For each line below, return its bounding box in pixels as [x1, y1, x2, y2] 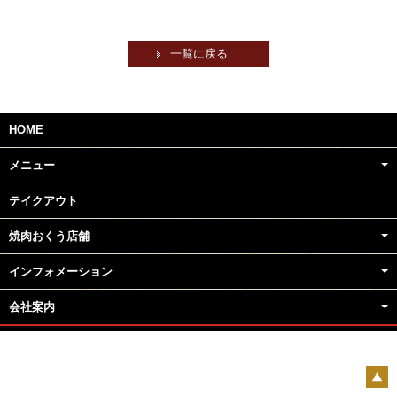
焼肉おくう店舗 [9, 230, 90, 244]
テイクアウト [9, 194, 78, 208]
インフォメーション [9, 265, 113, 279]
